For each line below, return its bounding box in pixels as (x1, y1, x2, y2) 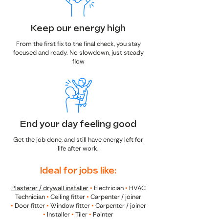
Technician (15, 193, 46, 201)
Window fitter (50, 201, 91, 210)
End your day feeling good (20, 119, 136, 130)
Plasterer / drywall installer (11, 184, 88, 192)
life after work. (58, 144, 99, 153)
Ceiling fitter (50, 193, 87, 201)
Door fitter (13, 201, 46, 210)
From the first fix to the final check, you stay (16, 40, 141, 48)
